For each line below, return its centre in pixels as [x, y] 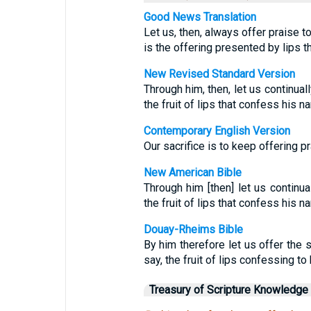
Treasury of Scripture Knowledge [228, 290]
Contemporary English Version [217, 131]
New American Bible [192, 173]
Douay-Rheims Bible [193, 229]
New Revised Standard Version [219, 74]
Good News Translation [200, 17]
